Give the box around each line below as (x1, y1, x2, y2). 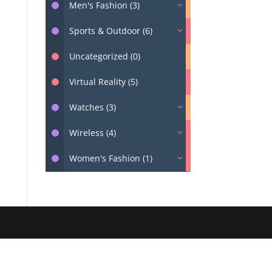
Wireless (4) (69, 127, 116, 138)
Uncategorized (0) (69, 50, 140, 62)
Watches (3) (69, 101, 116, 113)
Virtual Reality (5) (69, 76, 138, 87)
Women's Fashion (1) (69, 152, 152, 164)
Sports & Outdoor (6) (69, 25, 152, 36)
